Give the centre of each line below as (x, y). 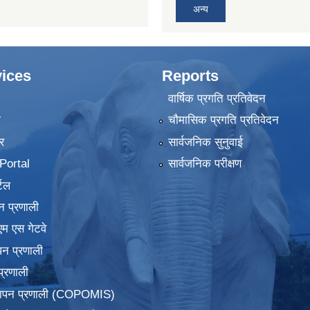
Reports (190, 75)
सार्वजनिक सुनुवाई (205, 142)
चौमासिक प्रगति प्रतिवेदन (223, 120)
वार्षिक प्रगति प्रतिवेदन (217, 99)
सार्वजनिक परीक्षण (204, 164)
